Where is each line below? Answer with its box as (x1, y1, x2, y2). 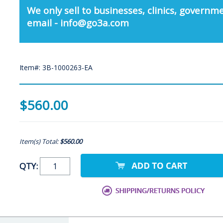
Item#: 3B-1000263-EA (19, 63, 93, 73)
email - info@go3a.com (27, 16, 129, 29)
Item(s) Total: (19, 137, 60, 146)
